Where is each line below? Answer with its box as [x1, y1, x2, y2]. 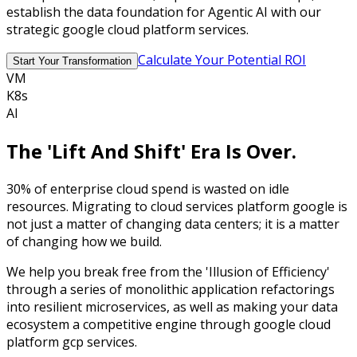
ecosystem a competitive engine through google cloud [6, 315, 331, 333]
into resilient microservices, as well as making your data [6, 297, 338, 316]
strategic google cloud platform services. [6, 20, 249, 38]
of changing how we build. [6, 232, 162, 250]
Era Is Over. [186, 137, 296, 164]
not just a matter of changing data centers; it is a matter [6, 214, 339, 233]
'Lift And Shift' [47, 137, 186, 164]
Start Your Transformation [13, 54, 131, 67]
